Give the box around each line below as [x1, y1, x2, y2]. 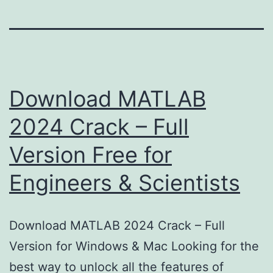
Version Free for [9, 141, 172, 168]
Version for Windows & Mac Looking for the [9, 238, 259, 253]
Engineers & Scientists [9, 169, 240, 196]
